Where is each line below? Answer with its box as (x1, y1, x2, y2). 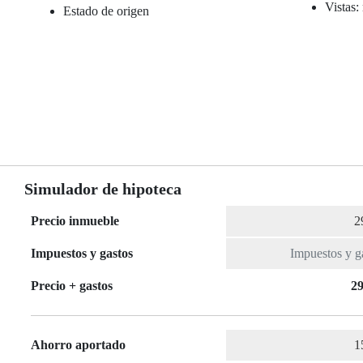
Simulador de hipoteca (24, 180, 181, 199)
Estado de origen (63, 4, 149, 18)
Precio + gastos (31, 279, 113, 293)
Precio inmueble (31, 214, 119, 228)
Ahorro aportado (31, 338, 126, 352)
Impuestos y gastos (31, 246, 133, 261)
